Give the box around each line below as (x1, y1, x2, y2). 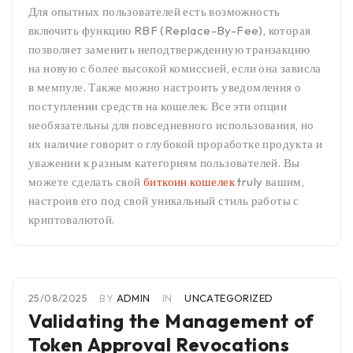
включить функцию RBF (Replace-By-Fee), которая (28, 23, 311, 39)
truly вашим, (235, 174, 305, 190)
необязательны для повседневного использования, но (28, 117, 314, 133)
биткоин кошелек (143, 174, 236, 190)
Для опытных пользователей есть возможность (28, 4, 281, 20)
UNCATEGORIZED (184, 292, 273, 305)
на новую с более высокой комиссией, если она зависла (28, 61, 321, 76)
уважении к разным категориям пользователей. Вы (28, 155, 300, 171)
